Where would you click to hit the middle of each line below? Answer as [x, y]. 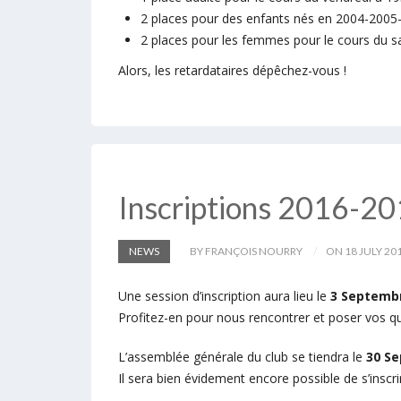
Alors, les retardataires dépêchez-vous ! [232, 70]
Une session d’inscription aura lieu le [224, 296]
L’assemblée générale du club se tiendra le [242, 357]
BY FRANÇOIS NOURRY [246, 251]
